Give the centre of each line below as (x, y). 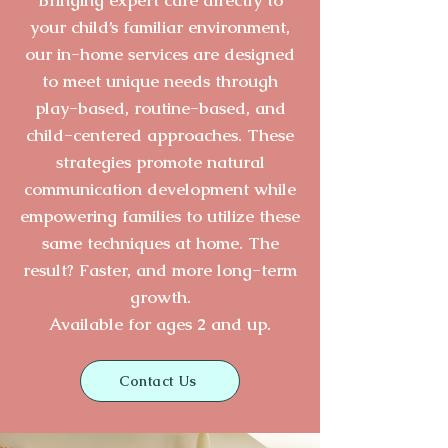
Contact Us (158, 380)
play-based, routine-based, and (160, 107)
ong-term (259, 269)
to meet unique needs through (160, 80)
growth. (160, 296)
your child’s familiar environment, (160, 26)
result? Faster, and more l (122, 269)
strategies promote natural (160, 161)
